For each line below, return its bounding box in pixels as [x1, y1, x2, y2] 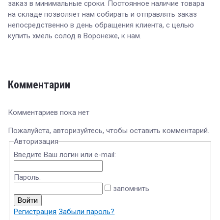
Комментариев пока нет [8, 108, 89, 117]
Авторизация [14, 137, 59, 146]
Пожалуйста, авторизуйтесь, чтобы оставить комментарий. [8, 126, 209, 135]
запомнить [111, 184, 150, 193]
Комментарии [8, 79, 70, 91]
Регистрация [14, 207, 57, 217]
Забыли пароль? [58, 207, 115, 217]
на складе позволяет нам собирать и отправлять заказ [8, 10, 197, 19]
